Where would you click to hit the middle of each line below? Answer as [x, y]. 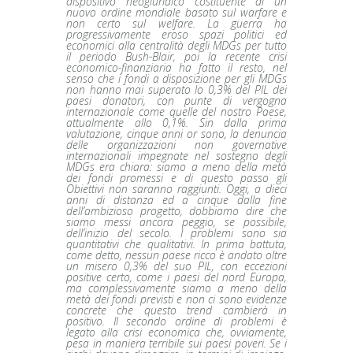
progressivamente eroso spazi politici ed [176, 34]
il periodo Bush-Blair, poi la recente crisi [176, 56]
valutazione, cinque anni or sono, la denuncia [176, 133]
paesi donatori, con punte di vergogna [176, 100]
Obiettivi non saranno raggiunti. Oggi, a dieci [176, 188]
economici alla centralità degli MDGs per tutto [176, 45]
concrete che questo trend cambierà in [176, 310]
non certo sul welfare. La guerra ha [176, 23]
